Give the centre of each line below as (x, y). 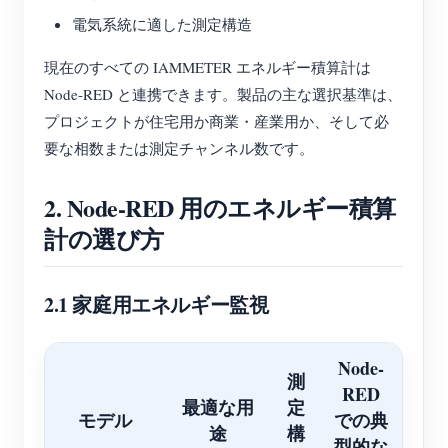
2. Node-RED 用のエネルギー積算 (220, 207)
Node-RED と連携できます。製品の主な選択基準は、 (223, 94)
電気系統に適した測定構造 (162, 24)
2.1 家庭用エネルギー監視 (156, 304)
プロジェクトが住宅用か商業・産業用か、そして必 (216, 121)
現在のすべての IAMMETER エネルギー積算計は (207, 67)
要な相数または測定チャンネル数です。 (179, 148)
